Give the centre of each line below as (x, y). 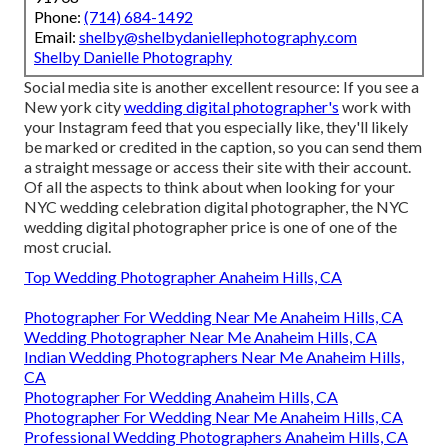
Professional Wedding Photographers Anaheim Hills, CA (216, 436)
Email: (56, 36)
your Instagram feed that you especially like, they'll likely (216, 126)
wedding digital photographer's (231, 106)
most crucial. (67, 246)
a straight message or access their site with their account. (217, 166)
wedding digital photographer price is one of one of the (210, 226)
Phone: (59, 16)
